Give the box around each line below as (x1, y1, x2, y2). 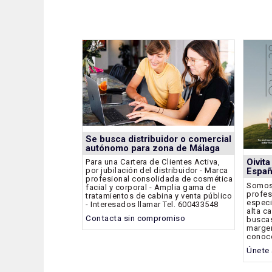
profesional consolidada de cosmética (86, 174, 233, 184)
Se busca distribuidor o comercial (86, 133, 232, 144)
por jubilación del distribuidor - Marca (86, 166, 228, 175)
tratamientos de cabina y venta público (86, 191, 233, 201)
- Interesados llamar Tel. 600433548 (86, 200, 219, 209)
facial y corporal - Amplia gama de (86, 183, 216, 192)
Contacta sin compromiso (86, 214, 186, 223)
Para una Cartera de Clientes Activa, (86, 157, 220, 167)
